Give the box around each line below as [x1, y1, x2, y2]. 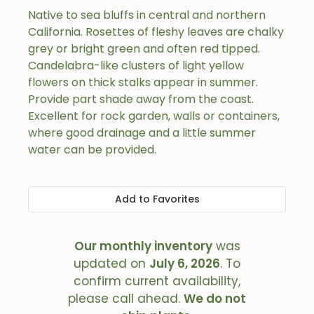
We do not [184, 290, 246, 307]
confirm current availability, [74, 273, 240, 289]
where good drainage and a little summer [28, 125, 256, 141]
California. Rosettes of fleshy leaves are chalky [28, 24, 284, 40]
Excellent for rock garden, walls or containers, [28, 108, 280, 124]
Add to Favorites [114, 192, 200, 206]
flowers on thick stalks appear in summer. [28, 74, 258, 90]
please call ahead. [68, 290, 184, 307]
